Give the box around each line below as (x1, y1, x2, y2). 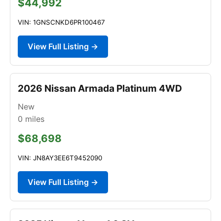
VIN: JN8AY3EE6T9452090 (18, 153, 102, 162)
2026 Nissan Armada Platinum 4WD (18, 82, 182, 94)
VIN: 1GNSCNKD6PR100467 (18, 18, 105, 26)
